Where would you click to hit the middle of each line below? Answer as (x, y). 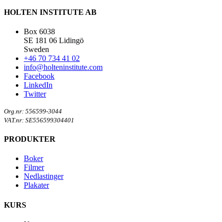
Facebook (39, 76)
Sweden (36, 49)
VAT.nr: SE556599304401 (39, 120)
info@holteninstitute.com (63, 67)
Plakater (36, 185)
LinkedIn (38, 85)
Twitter (35, 94)
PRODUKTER (30, 139)
